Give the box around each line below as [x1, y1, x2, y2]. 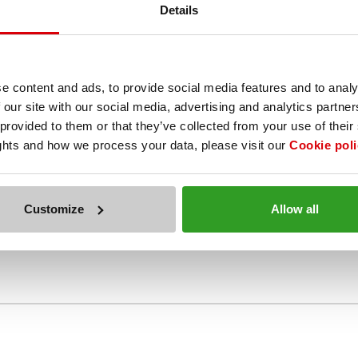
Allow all [270, 201, 319, 216]
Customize [24, 201, 85, 216]
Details [159, 3, 199, 17]
